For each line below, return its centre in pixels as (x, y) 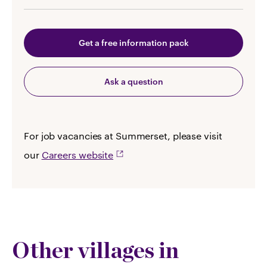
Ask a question (133, 82)
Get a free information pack (133, 43)
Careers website (77, 155)
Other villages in (95, 250)
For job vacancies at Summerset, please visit (123, 136)
